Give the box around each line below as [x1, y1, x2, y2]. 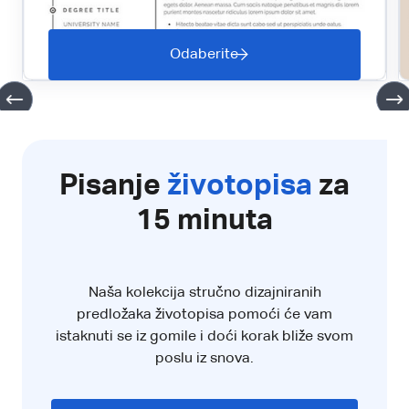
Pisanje [59, 171, 167, 201]
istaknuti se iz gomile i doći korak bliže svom [56, 329, 353, 344]
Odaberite [170, 47, 239, 62]
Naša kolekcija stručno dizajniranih [88, 285, 321, 300]
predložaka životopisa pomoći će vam [77, 307, 332, 322]
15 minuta [136, 205, 273, 236]
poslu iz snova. [155, 351, 254, 366]
